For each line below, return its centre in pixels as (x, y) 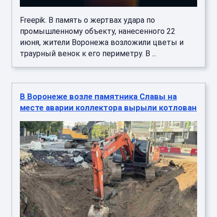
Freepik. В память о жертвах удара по (87, 20)
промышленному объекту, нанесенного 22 (98, 31)
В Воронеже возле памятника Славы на (98, 96)
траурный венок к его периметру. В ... (88, 53)
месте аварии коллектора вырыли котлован (108, 107)
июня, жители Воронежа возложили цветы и (102, 42)
